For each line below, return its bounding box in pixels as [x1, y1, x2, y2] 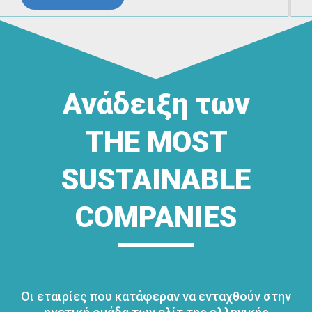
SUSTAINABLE [61, 162, 251, 197]
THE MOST [84, 125, 228, 159]
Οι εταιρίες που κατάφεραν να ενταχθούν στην [21, 289, 291, 304]
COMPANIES [75, 200, 237, 235]
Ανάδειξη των [62, 87, 250, 122]
